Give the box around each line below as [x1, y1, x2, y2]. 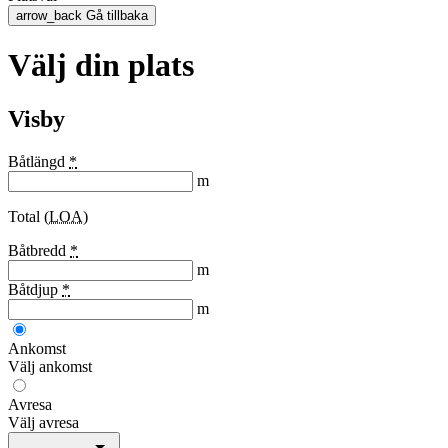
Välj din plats [8, 47, 194, 84]
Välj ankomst [8, 357, 92, 375]
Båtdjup [8, 280, 62, 298]
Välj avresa [8, 413, 79, 431]
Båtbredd [8, 241, 70, 259]
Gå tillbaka [82, 7, 148, 23]
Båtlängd [8, 152, 69, 170]
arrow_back [16, 7, 82, 23]
